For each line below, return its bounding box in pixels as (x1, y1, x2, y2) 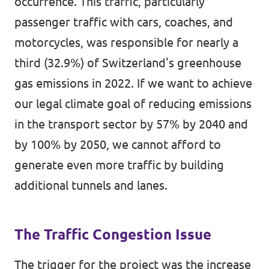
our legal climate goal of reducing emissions (14, 97, 252, 110)
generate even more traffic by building (14, 158, 224, 172)
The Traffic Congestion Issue (14, 226, 211, 243)
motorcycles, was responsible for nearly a (14, 35, 238, 49)
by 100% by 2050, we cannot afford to (14, 138, 221, 151)
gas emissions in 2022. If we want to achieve (14, 76, 252, 90)
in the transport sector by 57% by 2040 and (14, 117, 248, 131)
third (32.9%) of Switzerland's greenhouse (14, 56, 241, 70)
